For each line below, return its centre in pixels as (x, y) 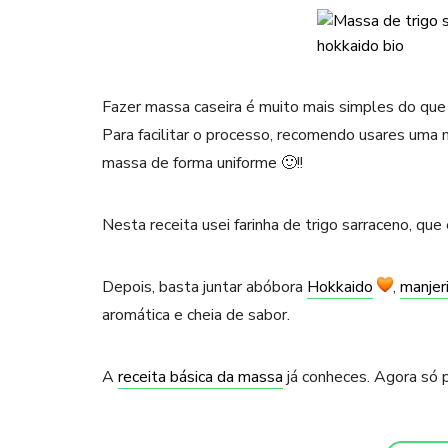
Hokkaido (340, 287)
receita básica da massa (200, 377)
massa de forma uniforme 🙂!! (202, 163)
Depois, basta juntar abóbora (204, 287)
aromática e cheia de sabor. (196, 315)
